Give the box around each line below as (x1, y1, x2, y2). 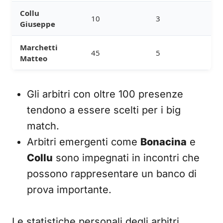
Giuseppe (20, 19, 55, 29)
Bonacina (140, 136, 187, 148)
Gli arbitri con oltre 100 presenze (27, 88, 183, 100)
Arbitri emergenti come (27, 136, 140, 148)
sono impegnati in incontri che (53, 152, 200, 164)
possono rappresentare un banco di (27, 168, 197, 180)
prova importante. (27, 184, 111, 196)
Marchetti (20, 42, 58, 52)
